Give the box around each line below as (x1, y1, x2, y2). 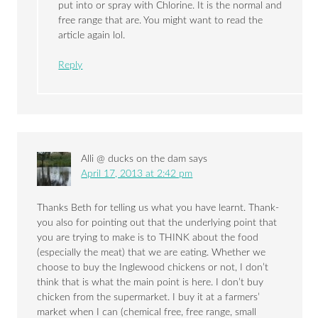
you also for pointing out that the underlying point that (37, 218, 278, 229)
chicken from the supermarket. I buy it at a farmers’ (37, 292, 261, 303)
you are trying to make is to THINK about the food (37, 233, 259, 243)
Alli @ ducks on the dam (81, 154, 187, 165)
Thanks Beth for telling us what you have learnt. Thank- (37, 203, 280, 214)
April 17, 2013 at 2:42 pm (81, 169, 193, 180)
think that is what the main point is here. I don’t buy (37, 278, 264, 288)
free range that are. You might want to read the (58, 16, 263, 26)
